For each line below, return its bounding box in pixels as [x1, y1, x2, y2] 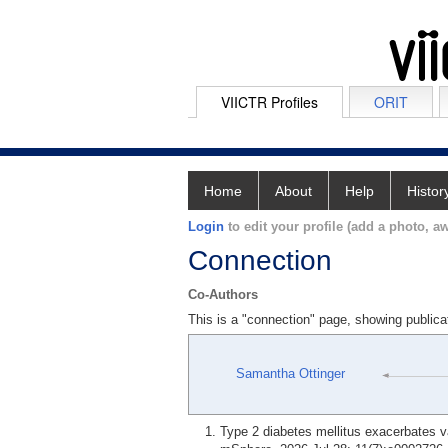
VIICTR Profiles [221, 92, 318, 112]
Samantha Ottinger [236, 366, 345, 382]
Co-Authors [188, 287, 258, 302]
